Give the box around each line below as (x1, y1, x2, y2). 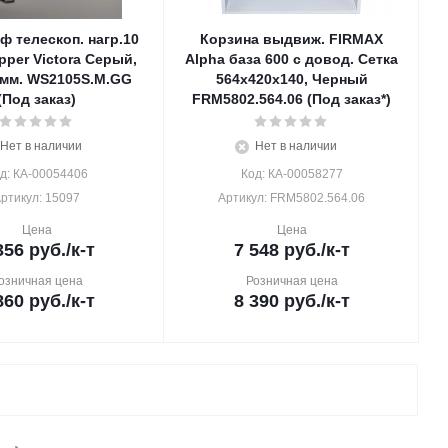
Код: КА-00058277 (240, 167, 343, 181)
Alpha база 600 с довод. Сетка (185, 51, 398, 67)
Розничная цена (245, 274, 338, 288)
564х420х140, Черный (215, 71, 368, 87)
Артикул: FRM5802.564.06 (218, 191, 365, 205)
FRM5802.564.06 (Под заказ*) (192, 91, 391, 107)
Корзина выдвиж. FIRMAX (200, 31, 383, 47)
